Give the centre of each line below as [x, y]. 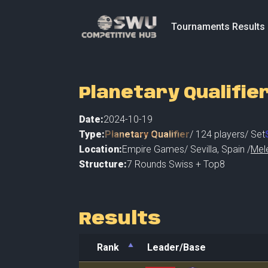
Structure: [103, 164]
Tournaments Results [218, 27]
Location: [100, 149]
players [228, 134]
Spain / [236, 149]
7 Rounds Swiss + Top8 [176, 164]
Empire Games [153, 149]
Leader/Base [176, 247]
